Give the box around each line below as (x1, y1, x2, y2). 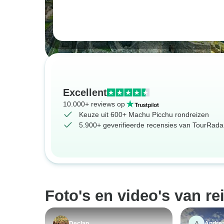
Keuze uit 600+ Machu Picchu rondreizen (79, 110, 209, 118)
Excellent (63, 86, 107, 98)
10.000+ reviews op (63, 99, 125, 108)
